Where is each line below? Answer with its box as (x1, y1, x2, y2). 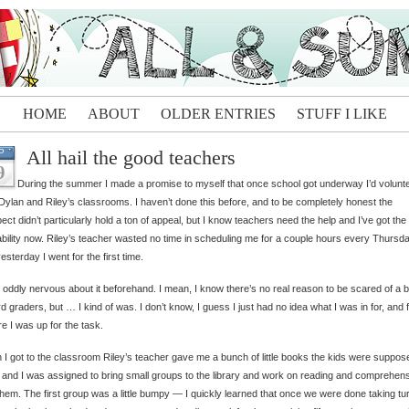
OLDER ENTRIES (160, 106, 276, 121)
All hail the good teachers (26, 146, 236, 169)
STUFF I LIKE (296, 106, 387, 121)
